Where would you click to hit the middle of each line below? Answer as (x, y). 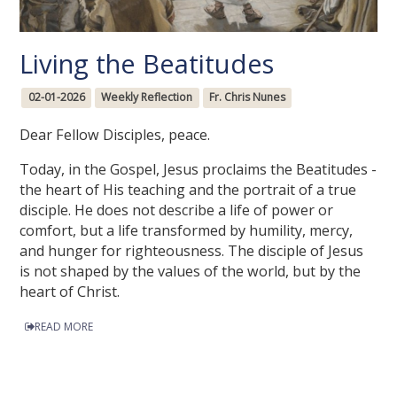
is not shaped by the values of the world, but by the (191, 271)
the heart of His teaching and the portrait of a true (188, 189)
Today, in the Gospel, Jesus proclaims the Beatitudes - (198, 169)
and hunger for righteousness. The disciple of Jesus (192, 250)
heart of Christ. (70, 291)
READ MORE (64, 327)
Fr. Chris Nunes (247, 97)
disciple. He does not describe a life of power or (177, 210)
